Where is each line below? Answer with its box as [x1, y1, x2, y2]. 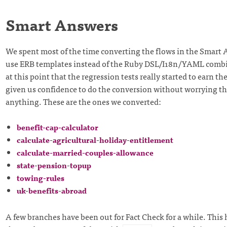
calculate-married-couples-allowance [16, 146, 154, 159]
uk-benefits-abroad [16, 184, 87, 197]
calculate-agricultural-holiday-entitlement [16, 133, 173, 146]
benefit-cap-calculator [16, 121, 98, 134]
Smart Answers [5, 12, 118, 37]
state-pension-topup [16, 159, 91, 172]
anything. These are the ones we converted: [5, 94, 161, 108]
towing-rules [16, 171, 64, 184]
